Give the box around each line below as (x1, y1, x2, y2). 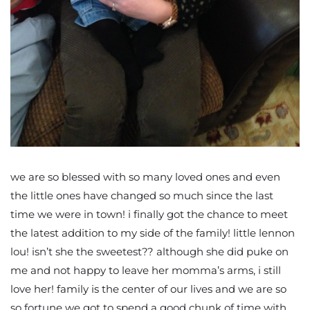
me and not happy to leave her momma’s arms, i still (10, 263, 281, 277)
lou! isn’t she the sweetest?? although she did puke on (10, 244, 289, 258)
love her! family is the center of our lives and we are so (10, 282, 286, 295)
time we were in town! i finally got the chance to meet (10, 207, 288, 221)
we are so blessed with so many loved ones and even (10, 170, 280, 183)
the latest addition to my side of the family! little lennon (10, 226, 295, 239)
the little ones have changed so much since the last (10, 188, 273, 202)
